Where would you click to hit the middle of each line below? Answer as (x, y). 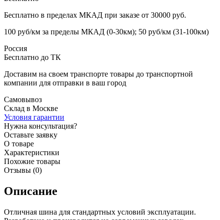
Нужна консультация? (41, 126)
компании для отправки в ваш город (65, 82)
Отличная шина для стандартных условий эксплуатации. (100, 212)
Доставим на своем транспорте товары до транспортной (98, 74)
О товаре (19, 143)
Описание (31, 191)
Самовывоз (23, 99)
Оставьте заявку (31, 135)
